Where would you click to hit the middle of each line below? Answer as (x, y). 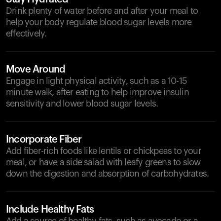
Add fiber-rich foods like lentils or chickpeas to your (104, 151)
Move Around (36, 70)
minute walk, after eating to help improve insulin (97, 92)
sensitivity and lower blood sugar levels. (82, 104)
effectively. (26, 34)
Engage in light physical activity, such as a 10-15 (97, 81)
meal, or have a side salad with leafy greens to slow (103, 162)
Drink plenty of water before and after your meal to (102, 11)
